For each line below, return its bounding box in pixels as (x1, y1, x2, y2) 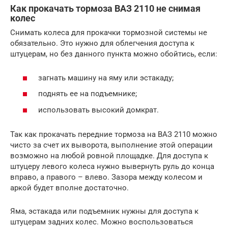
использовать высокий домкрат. (38, 105, 159, 115)
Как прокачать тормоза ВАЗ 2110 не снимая (10, 3, 201, 14)
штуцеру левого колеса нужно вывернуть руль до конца (10, 161, 214, 171)
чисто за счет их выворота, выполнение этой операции (10, 140, 213, 150)
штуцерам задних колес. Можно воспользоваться (10, 217, 193, 226)
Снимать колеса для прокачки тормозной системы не (10, 28, 207, 38)
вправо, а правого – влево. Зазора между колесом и (10, 172, 203, 182)
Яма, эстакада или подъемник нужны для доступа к (10, 206, 198, 216)
